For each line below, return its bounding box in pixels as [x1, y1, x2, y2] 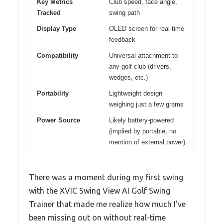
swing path [109, 9, 140, 17]
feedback [109, 36, 135, 44]
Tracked [37, 9, 61, 17]
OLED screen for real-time [109, 25, 184, 33]
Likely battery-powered [109, 116, 174, 124]
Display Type [37, 25, 76, 33]
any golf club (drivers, [109, 63, 171, 71]
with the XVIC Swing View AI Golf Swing [29, 186, 170, 196]
